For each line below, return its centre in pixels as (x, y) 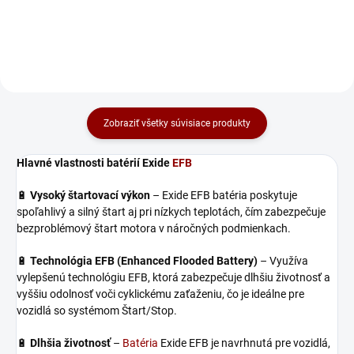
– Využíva (283, 260)
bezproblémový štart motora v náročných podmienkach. (154, 228)
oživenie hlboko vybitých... (83, 15)
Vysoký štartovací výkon (90, 195)
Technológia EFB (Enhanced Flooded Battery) (144, 260)
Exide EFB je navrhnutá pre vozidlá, (245, 343)
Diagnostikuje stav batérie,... (268, 15)
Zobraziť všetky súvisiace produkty (177, 123)
